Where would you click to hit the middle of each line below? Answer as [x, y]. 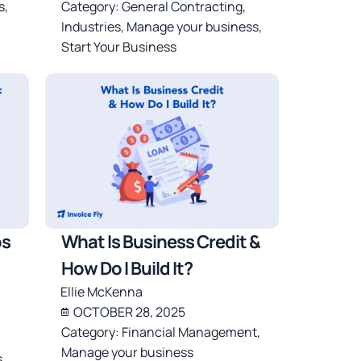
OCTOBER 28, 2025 [130, 311]
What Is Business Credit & [161, 241]
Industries [91, 26]
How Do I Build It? [127, 268]
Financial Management [190, 332]
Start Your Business [119, 46]
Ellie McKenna [102, 291]
